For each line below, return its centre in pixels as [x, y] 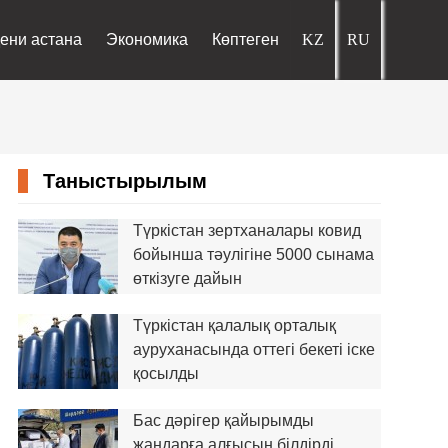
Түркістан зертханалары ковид [246, 230]
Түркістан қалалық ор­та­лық [234, 325]
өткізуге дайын [187, 278]
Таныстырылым [124, 181]
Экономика [147, 39]
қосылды [165, 373]
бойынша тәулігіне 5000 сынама [253, 254]
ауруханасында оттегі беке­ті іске [253, 349]
